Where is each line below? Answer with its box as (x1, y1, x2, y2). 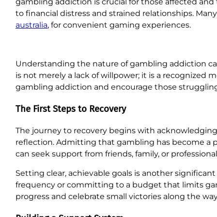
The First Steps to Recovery (15, 104, 126, 115)
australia (15, 20, 47, 30)
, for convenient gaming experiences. (47, 20, 191, 30)
